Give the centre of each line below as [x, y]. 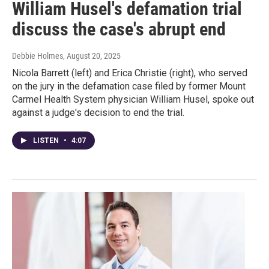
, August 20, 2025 [92, 56]
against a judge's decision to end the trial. [98, 113]
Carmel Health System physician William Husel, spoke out [133, 100]
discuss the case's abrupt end [119, 29]
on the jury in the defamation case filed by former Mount [129, 86]
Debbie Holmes [38, 56]
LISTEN [47, 141]
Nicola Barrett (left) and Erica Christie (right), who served [130, 73]
